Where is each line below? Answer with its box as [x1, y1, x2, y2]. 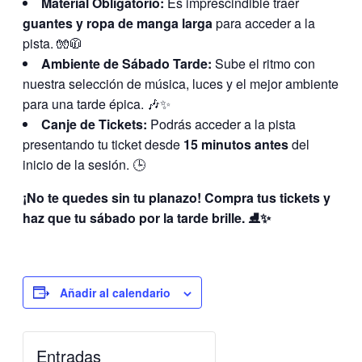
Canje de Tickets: [41, 114, 147, 133]
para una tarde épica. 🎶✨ [23, 94, 170, 113]
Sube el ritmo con [212, 53, 315, 73]
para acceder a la [213, 13, 315, 32]
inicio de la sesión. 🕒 [23, 154, 145, 174]
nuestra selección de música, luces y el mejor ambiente [23, 74, 339, 93]
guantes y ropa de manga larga [23, 13, 213, 32]
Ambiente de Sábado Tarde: [41, 53, 212, 73]
